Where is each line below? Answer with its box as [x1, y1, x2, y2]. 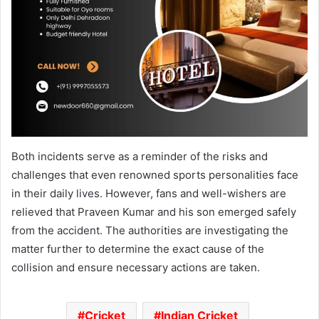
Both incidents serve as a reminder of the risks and [11, 149, 268, 163]
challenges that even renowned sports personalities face [11, 167, 298, 182]
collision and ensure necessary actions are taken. [11, 260, 260, 274]
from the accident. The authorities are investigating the [11, 223, 288, 237]
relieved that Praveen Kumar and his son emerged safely [11, 204, 296, 219]
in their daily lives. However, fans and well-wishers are [11, 186, 286, 200]
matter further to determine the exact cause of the [11, 241, 264, 256]
